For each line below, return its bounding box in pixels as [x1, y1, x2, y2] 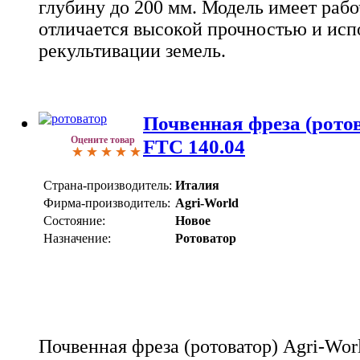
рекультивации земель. [39, 40, 226, 62]
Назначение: [43, 231, 111, 245]
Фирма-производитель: [43, 195, 170, 210]
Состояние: [43, 213, 105, 227]
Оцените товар [71, 133, 135, 145]
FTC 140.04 [143, 134, 245, 157]
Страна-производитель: [43, 178, 172, 192]
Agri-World [175, 195, 239, 210]
